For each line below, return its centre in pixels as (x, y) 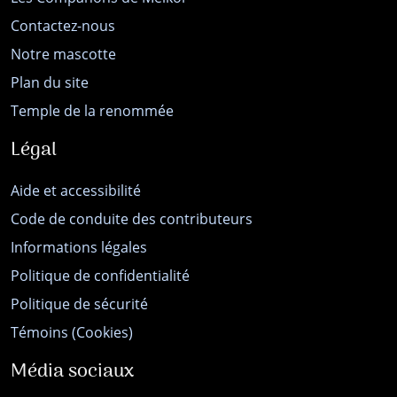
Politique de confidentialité (100, 276)
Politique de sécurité (79, 304)
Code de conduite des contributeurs (132, 219)
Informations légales (79, 248)
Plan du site (50, 83)
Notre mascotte (63, 54)
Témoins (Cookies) (72, 333)
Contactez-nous (63, 26)
